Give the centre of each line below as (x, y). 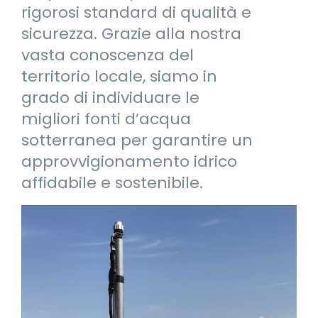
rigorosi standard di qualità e (136, 12)
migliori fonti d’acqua (106, 119)
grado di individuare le (110, 98)
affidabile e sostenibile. (112, 183)
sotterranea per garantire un (137, 140)
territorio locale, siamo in (119, 76)
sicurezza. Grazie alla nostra (131, 34)
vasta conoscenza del (108, 55)
